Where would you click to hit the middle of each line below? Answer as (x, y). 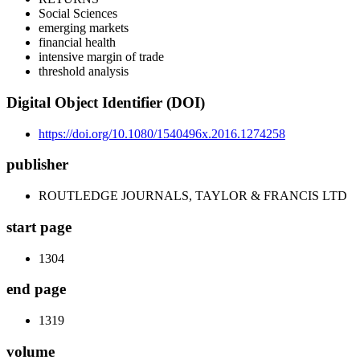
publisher (37, 165)
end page (36, 289)
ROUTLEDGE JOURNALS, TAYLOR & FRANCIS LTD (193, 196)
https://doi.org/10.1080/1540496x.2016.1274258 (162, 133)
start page (39, 227)
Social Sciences (78, 14)
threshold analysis (84, 72)
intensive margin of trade (101, 57)
